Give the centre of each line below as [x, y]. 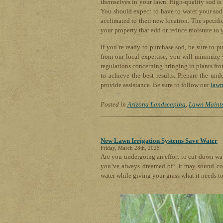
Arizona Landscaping [157, 105]
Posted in [114, 105]
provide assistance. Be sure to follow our [156, 85]
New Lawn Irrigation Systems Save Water [159, 141]
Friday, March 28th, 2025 [130, 148]
